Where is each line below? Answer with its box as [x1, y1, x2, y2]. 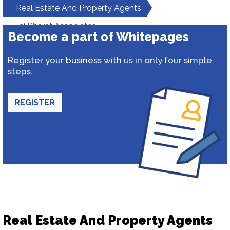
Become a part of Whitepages [8, 29, 189, 44]
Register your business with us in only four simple [8, 55, 212, 65]
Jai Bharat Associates [15, 21, 96, 31]
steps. [8, 66, 33, 76]
